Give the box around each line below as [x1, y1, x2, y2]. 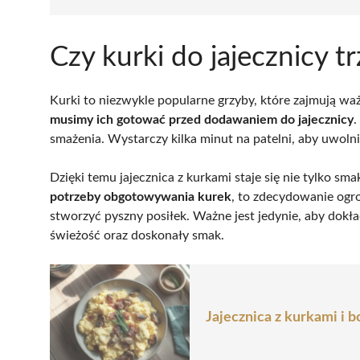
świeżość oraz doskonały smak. [50, 228, 224, 242]
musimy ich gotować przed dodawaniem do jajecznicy [50, 112, 354, 126]
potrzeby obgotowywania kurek [50, 190, 231, 203]
